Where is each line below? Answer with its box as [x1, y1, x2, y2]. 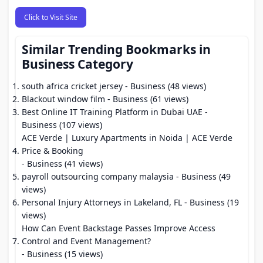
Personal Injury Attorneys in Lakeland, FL [22, 197, 182, 208]
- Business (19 [182, 197, 239, 208]
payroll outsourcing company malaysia [22, 171, 174, 182]
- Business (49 [174, 171, 231, 182]
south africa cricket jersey [22, 80, 123, 92]
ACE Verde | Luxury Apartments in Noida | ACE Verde [22, 132, 232, 143]
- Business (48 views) [123, 80, 206, 92]
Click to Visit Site [23, 12, 77, 22]
